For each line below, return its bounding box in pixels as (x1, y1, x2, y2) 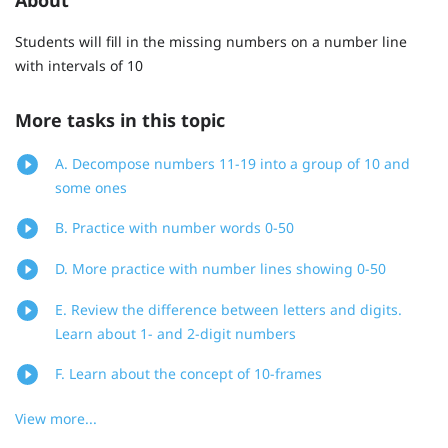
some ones (55, 178, 127, 198)
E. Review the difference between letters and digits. (55, 300, 402, 320)
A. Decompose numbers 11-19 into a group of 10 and (55, 154, 410, 174)
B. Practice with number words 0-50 (55, 218, 294, 238)
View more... (15, 409, 97, 429)
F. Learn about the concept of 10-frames (55, 364, 322, 384)
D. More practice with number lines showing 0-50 (55, 259, 386, 279)
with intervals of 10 (15, 55, 143, 75)
